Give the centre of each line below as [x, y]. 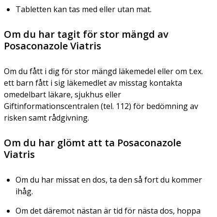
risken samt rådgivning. [46, 117]
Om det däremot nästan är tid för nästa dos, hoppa [108, 210]
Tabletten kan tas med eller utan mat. [84, 9]
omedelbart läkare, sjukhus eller [62, 94]
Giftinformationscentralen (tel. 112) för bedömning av [101, 106]
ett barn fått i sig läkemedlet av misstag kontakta [93, 83]
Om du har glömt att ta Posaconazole [93, 142]
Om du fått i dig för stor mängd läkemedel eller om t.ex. [103, 71]
